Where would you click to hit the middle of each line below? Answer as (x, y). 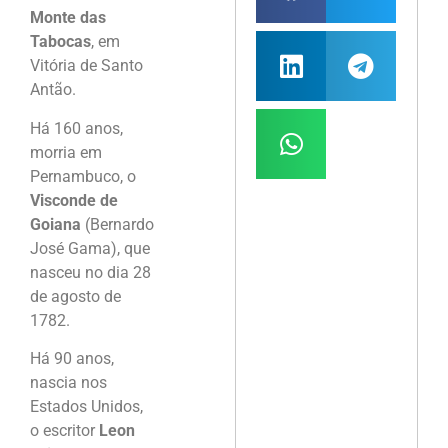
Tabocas (60, 42)
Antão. (53, 90)
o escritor (64, 431)
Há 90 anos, (72, 359)
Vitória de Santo (86, 66)
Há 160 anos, (76, 128)
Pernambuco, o (83, 176)
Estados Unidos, (86, 407)
